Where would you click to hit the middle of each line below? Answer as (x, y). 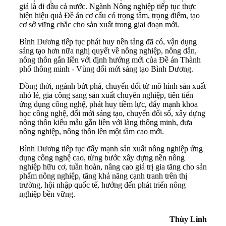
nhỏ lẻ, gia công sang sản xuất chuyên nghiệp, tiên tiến (106, 95)
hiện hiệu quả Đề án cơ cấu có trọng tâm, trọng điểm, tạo (109, 15)
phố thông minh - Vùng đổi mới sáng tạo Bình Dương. (106, 69)
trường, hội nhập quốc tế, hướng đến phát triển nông (102, 185)
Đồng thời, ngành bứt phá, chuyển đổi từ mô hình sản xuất (112, 86)
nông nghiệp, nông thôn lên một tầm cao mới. (92, 131)
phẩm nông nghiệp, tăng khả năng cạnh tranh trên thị (103, 176)
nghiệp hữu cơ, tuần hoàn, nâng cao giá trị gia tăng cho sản (113, 166)
